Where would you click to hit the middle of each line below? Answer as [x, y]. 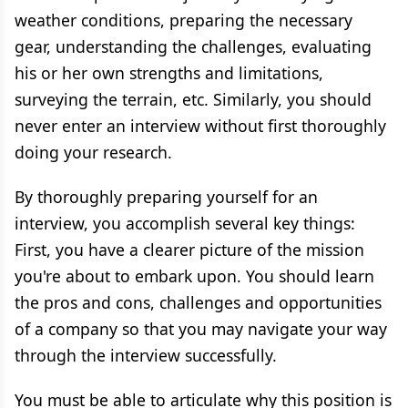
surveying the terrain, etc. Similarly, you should [193, 99]
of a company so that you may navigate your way [201, 329]
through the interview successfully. [146, 355]
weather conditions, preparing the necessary [184, 20]
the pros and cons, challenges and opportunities [198, 302]
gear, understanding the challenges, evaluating [193, 46]
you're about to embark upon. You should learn [194, 276]
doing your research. [93, 152]
